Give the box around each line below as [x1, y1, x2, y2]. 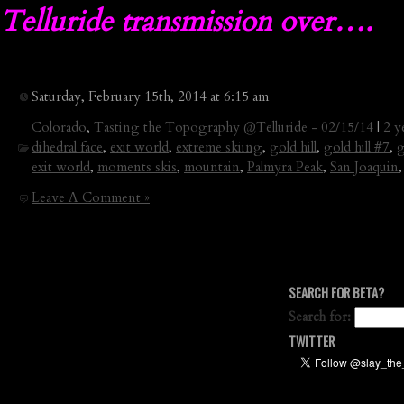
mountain [184, 158, 240, 176]
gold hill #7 [324, 138, 390, 156]
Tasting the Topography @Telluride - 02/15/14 [94, 118, 373, 136]
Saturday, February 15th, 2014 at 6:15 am [32, 87, 269, 106]
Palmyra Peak [247, 158, 323, 176]
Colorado [32, 118, 87, 136]
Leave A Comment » [32, 188, 150, 207]
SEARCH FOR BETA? [289, 283, 384, 302]
